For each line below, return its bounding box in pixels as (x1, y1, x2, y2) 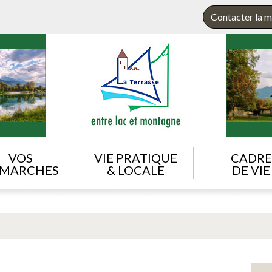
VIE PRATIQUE (94, 151, 177, 165)
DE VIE (232, 163, 270, 177)
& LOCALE (107, 163, 165, 177)
